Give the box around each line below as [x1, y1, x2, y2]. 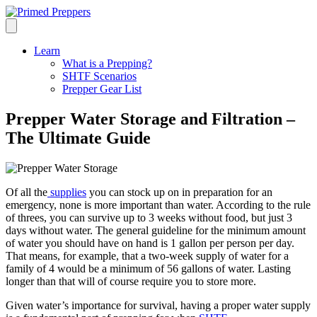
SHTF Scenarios [62, 70, 137, 82]
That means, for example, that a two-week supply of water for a [6, 249, 289, 262]
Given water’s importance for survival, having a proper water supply [6, 299, 311, 311]
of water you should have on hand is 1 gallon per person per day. [6, 236, 294, 249]
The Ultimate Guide [6, 128, 151, 147]
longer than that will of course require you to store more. [6, 275, 256, 287]
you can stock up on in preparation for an [86, 185, 272, 198]
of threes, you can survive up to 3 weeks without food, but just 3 [6, 211, 292, 224]
